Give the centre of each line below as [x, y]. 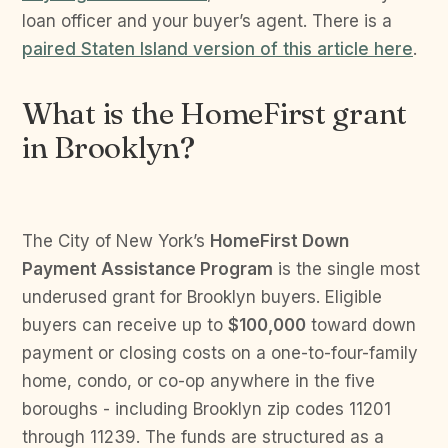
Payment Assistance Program [147, 269]
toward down [361, 325]
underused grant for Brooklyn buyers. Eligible [202, 297]
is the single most [346, 269]
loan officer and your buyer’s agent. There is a [207, 21]
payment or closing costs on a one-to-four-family [220, 353]
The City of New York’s [116, 241]
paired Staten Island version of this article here [217, 49]
